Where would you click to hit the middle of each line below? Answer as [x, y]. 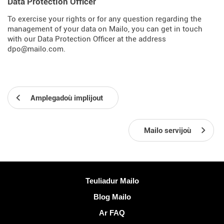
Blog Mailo [112, 197]
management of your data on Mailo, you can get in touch [105, 29]
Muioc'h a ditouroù [41, 179]
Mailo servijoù [167, 130]
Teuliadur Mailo [112, 181]
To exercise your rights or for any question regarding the [104, 19]
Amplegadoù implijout [67, 98]
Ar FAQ [112, 213]
